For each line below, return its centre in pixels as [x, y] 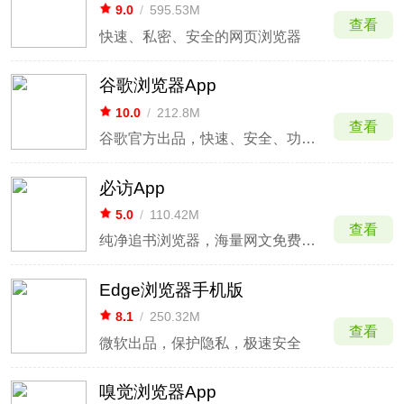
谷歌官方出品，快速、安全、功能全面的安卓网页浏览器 [308, 138]
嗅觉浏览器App [157, 392]
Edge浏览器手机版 [171, 289]
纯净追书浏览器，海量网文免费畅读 [308, 241]
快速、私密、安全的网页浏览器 [200, 36]
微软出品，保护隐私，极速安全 [200, 343]
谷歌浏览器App [157, 86]
